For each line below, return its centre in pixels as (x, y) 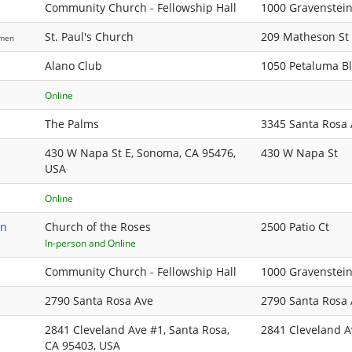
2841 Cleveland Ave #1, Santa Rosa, (137, 330)
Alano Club (73, 66)
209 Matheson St (305, 37)
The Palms (72, 124)
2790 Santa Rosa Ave (99, 301)
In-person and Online (90, 244)
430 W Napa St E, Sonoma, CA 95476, (140, 153)
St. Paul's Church (89, 37)
